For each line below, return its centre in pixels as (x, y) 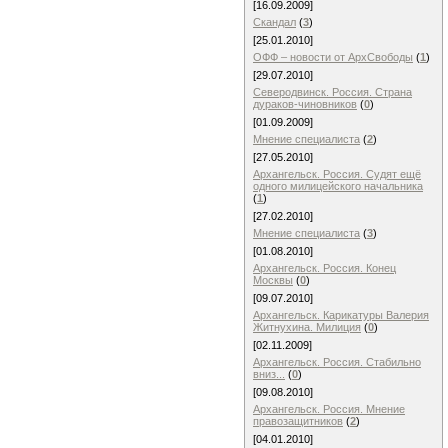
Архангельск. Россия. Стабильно (337, 362)
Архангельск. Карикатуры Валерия (341, 315)
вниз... (269, 374)
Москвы (273, 280)
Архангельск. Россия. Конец (324, 268)
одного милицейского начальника (338, 186)
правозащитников (298, 421)
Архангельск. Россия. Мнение (329, 409)
